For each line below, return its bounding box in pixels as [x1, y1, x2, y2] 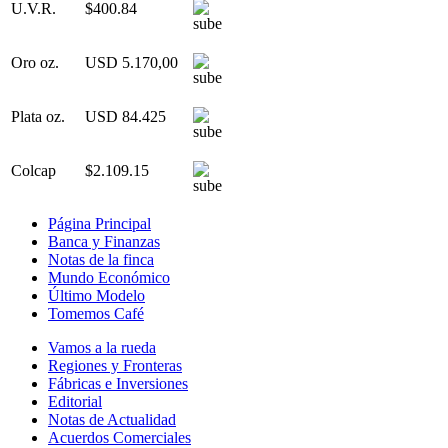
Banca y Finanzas [48, 232, 160, 250]
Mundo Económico [48, 268, 170, 286]
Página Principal [48, 214, 151, 232]
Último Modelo [48, 286, 145, 304]
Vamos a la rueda [48, 338, 156, 356]
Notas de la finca [48, 250, 154, 268]
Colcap [11, 161, 56, 179]
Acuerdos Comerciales [48, 428, 191, 446]
